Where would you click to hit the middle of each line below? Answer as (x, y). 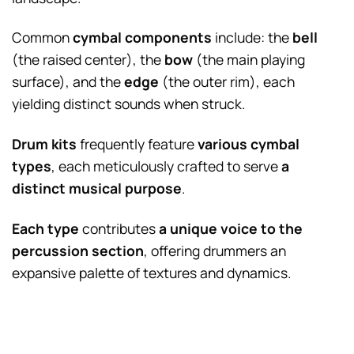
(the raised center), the (88, 60)
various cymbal (249, 144)
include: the (252, 38)
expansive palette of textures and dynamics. (151, 273)
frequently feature (137, 144)
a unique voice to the (231, 229)
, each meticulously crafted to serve (166, 166)
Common (42, 38)
